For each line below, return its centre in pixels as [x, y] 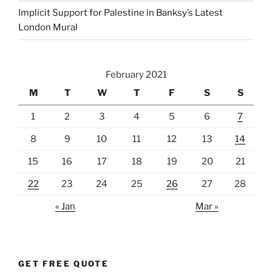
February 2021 [136, 74]
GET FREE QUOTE [64, 264]
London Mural [48, 28]
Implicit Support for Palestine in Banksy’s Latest [121, 13]
